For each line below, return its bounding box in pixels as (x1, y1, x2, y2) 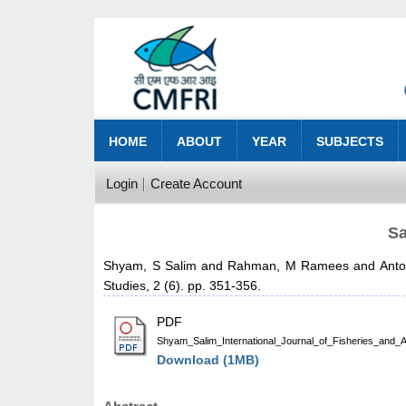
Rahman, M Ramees (227, 258, 349, 274)
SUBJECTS (316, 134, 384, 150)
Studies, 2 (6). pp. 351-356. (103, 278, 262, 294)
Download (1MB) (157, 353, 260, 368)
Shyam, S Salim (103, 258, 197, 274)
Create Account (150, 176, 242, 192)
